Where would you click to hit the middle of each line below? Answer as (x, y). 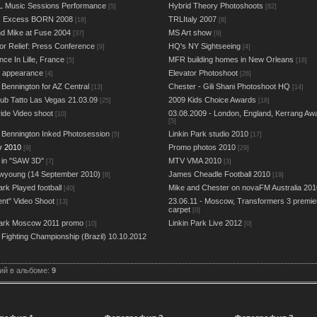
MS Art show (190, 32)
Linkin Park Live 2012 (205, 223)
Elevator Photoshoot (203, 73)
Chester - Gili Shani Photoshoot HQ (229, 86)
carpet (179, 209)
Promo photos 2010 (202, 147)
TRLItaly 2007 (192, 19)
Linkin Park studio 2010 (208, 133)
